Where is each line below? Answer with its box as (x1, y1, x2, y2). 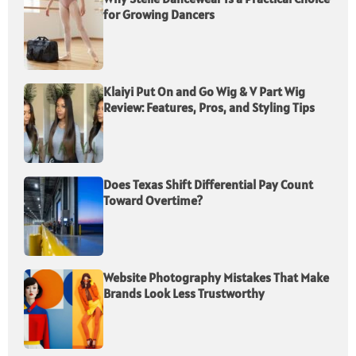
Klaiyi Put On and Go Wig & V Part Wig (103, 83, 305, 100)
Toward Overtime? (103, 192, 203, 209)
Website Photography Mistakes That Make (103, 269, 329, 286)
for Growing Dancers (103, 6, 215, 23)
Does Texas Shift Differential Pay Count (103, 176, 313, 193)
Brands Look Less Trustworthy (103, 285, 265, 302)
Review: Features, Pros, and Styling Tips (103, 99, 315, 116)
